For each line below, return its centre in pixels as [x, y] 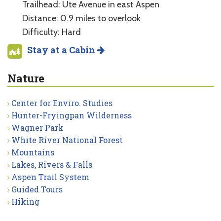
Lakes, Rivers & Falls [52, 164]
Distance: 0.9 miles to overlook [81, 18]
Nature [26, 78]
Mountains [33, 152]
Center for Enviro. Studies [62, 103]
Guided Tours [37, 189]
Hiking [25, 201]
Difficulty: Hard [52, 32]
